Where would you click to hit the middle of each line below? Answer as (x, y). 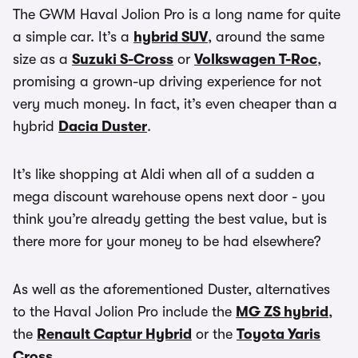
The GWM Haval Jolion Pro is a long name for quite (177, 14)
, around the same (266, 37)
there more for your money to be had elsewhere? (167, 241)
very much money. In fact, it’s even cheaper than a (175, 104)
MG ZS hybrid (282, 312)
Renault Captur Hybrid (114, 334)
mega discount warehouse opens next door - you (169, 197)
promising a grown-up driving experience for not (167, 82)
